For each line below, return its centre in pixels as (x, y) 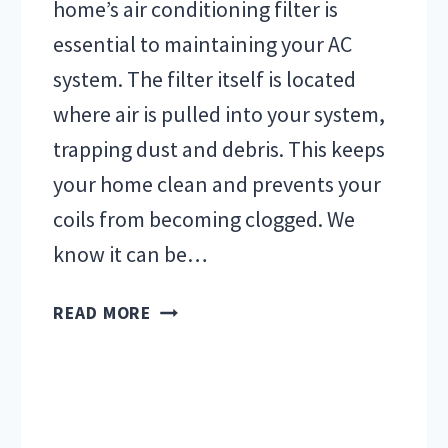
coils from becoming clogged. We (204, 219)
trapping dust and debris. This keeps (219, 149)
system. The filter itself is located (205, 79)
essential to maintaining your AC (203, 44)
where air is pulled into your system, (219, 114)
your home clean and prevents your (217, 184)
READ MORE (102, 313)
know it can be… (131, 254)
